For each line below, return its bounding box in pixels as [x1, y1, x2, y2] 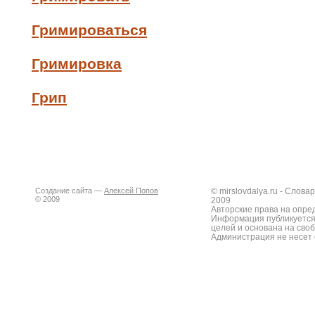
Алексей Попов [104, 186, 158, 195]
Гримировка [32, 56, 122, 72]
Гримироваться [32, 22, 147, 38]
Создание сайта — [35, 186, 104, 195]
